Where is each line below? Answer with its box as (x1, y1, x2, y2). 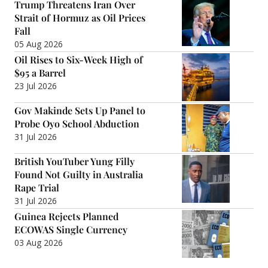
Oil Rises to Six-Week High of (14, 53, 143, 66)
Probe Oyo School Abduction (14, 117, 139, 130)
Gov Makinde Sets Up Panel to (14, 103, 145, 117)
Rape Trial (14, 181, 59, 194)
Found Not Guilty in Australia (14, 167, 143, 181)
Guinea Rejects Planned (14, 209, 118, 223)
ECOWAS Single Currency (14, 223, 127, 236)
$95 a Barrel (14, 66, 66, 79)
